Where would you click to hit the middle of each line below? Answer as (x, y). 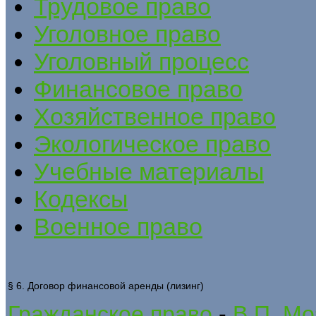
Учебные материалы (149, 171)
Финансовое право (138, 89)
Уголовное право (127, 34)
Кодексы (81, 199)
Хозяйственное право (155, 116)
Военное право (118, 226)
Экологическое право (152, 144)
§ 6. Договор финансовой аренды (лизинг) (106, 285)
